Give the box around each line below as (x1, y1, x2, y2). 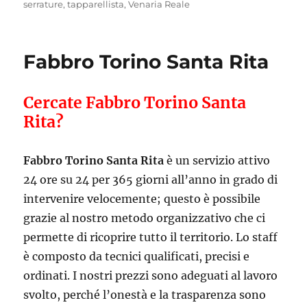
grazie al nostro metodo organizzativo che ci (23, 210, 266, 225)
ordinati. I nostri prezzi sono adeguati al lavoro (23, 268, 278, 282)
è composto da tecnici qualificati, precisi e (23, 249, 250, 263)
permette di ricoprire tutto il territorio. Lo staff (23, 230, 278, 244)
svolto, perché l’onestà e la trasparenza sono (23, 287, 267, 302)
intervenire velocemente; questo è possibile (23, 191, 261, 206)
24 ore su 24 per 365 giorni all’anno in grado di (23, 172, 278, 186)
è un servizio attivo (164, 153, 271, 167)
